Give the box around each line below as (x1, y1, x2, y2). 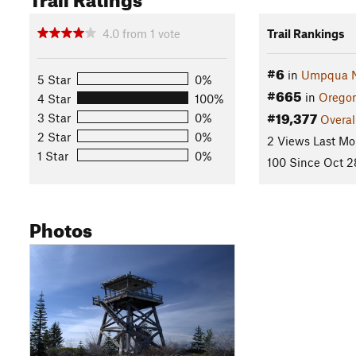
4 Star (37, 91, 71, 106)
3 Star (37, 110, 71, 125)
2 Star (37, 129, 71, 144)
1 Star (37, 148, 68, 163)
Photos (29, 212, 92, 242)
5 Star (37, 72, 71, 87)
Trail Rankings (266, 25, 345, 41)
